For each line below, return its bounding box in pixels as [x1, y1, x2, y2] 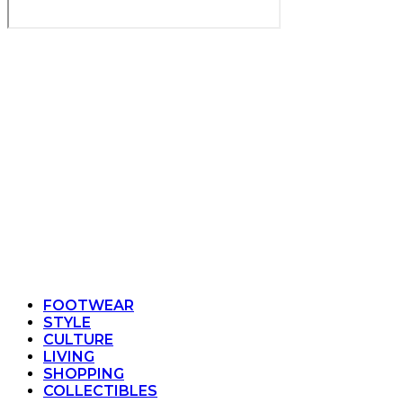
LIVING [43, 348, 94, 365]
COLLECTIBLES [43, 382, 157, 399]
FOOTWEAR [43, 297, 134, 314]
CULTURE [43, 331, 113, 348]
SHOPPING [43, 365, 124, 382]
